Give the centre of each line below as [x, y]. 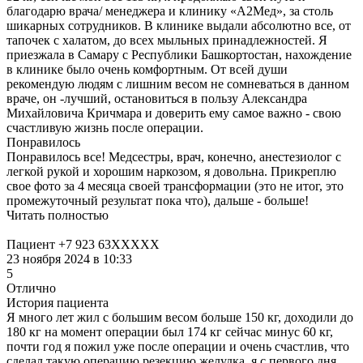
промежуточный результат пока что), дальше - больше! [158, 200]
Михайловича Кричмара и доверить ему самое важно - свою [174, 113]
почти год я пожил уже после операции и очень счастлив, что [178, 346]
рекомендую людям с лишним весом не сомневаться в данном [178, 83]
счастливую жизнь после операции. [105, 127]
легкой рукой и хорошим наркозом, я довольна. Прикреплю [171, 171]
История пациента [58, 302]
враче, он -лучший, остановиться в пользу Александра [157, 98]
